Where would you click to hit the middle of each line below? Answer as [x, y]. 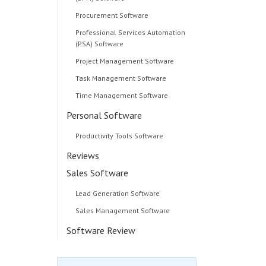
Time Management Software [122, 95]
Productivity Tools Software [119, 136]
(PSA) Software [99, 44]
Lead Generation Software [118, 193]
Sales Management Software [123, 210]
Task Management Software [121, 78]
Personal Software [104, 115]
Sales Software [97, 173]
